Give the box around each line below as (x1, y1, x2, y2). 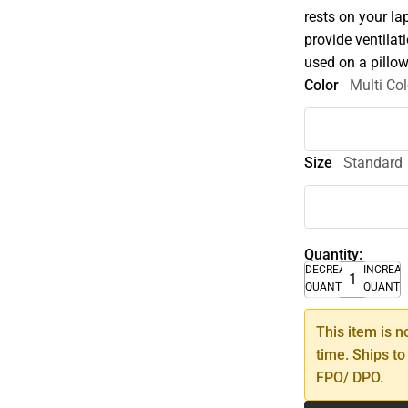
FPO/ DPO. (316, 368, 384, 386)
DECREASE (305, 262, 360, 276)
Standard (343, 153, 403, 171)
